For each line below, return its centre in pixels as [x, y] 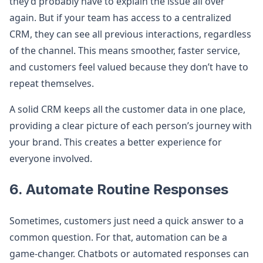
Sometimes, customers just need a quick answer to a [127, 221]
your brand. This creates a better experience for [116, 142]
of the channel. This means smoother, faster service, [125, 50]
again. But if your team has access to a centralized [120, 18]
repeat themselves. [52, 83]
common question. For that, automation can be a [118, 237]
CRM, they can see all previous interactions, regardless [130, 34]
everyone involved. [51, 159]
